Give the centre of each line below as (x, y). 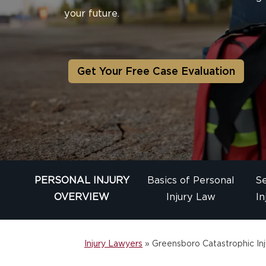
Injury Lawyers (113, 244)
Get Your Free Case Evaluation (156, 71)
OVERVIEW (82, 197)
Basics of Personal (191, 180)
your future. (91, 13)
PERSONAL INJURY (82, 180)
